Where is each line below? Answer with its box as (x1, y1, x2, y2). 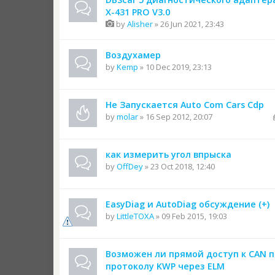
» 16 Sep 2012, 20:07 (138, 111, 212, 122)
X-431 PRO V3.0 (106, 6, 170, 18)
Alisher (127, 18, 153, 29)
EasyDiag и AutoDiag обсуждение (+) (106, 198, 269, 210)
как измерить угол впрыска (106, 149, 231, 160)
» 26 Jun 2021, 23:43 (153, 18, 224, 29)
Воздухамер (106, 49, 161, 61)
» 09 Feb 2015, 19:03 (154, 211, 227, 222)
